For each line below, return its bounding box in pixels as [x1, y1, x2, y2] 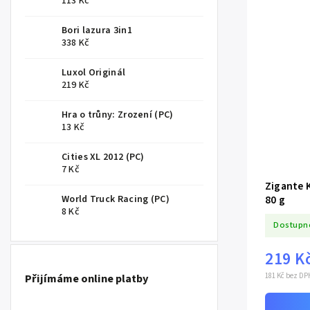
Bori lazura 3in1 [62, 24, 132, 38]
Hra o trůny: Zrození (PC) [62, 108, 174, 122]
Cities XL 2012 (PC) [62, 150, 145, 165]
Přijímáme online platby [25, 270, 149, 287]
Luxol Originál [62, 66, 126, 80]
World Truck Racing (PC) [62, 192, 170, 207]
